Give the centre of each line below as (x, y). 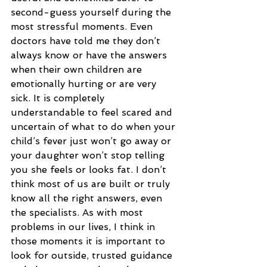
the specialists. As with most (78, 212)
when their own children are (78, 69)
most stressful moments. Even (83, 26)
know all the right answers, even (88, 198)
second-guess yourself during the (92, 12)
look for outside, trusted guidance (93, 255)
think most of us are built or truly (92, 184)
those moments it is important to (89, 241)
